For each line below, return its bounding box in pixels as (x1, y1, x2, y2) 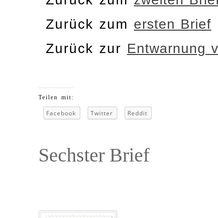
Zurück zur (46, 40, 127, 56)
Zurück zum (46, 16, 134, 32)
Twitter (91, 109, 113, 118)
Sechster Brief (38, 144, 149, 166)
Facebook (46, 109, 76, 118)
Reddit (127, 109, 147, 118)
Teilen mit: (38, 94, 74, 101)
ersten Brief (134, 16, 211, 32)
